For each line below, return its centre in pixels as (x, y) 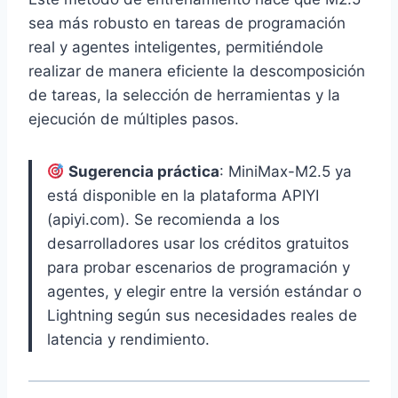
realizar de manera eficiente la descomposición (197, 72)
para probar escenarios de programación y (199, 268)
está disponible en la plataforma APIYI (183, 196)
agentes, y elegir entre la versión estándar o (204, 292)
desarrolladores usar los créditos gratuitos (198, 244)
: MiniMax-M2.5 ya (286, 172)
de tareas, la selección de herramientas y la (184, 96)
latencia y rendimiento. (128, 340)
